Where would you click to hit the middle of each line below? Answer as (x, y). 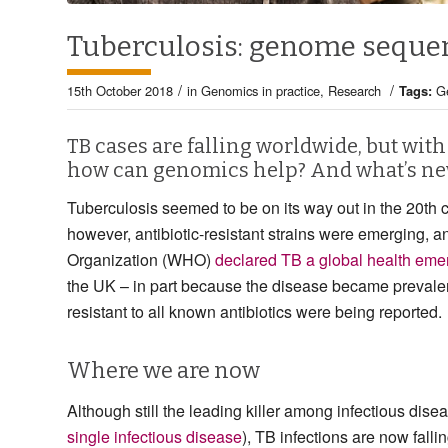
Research (354, 90)
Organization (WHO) (141, 260)
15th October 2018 (120, 90)
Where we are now (163, 371)
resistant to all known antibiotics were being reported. (254, 312)
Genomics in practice (260, 90)
